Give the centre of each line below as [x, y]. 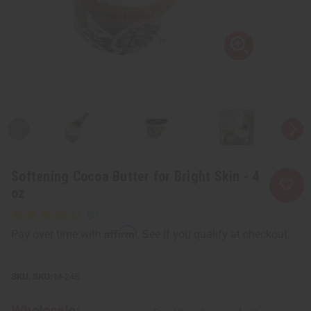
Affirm [120, 232]
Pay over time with [58, 234]
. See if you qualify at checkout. [213, 234]
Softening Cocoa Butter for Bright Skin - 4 [135, 176]
